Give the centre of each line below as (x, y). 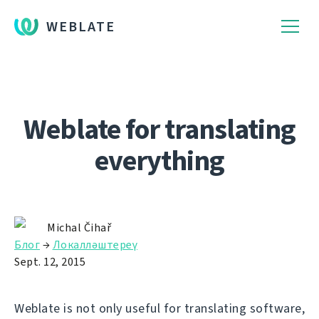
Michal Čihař (79, 228)
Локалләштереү (95, 245)
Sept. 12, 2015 (50, 262)
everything (159, 161)
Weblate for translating (159, 129)
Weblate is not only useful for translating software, (159, 308)
